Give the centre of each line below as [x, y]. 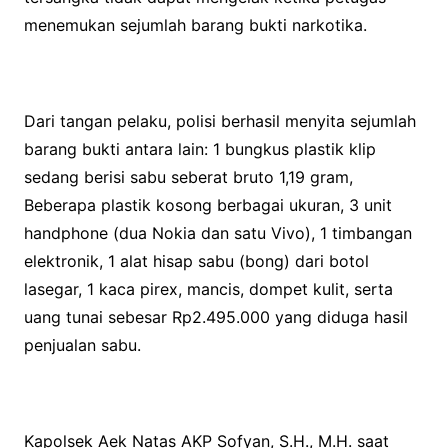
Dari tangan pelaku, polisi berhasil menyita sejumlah [219, 121]
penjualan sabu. [82, 345]
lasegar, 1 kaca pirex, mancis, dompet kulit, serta [208, 289]
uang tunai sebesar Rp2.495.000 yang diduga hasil [215, 317]
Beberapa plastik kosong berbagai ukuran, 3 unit [207, 205]
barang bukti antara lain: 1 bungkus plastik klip [199, 149]
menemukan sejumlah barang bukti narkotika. [195, 25]
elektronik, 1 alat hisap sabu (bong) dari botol [196, 261]
